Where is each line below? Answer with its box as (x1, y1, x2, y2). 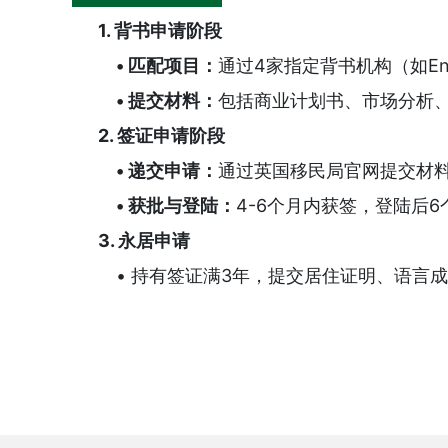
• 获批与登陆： (116, 195, 236, 216)
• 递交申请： (116, 160, 218, 181)
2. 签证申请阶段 (98, 125, 225, 146)
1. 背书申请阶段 (98, 20, 222, 41)
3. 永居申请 (98, 230, 190, 251)
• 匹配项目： (116, 55, 218, 76)
